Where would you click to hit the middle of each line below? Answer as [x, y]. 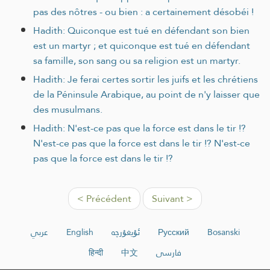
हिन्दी [96, 252]
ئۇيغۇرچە [125, 232]
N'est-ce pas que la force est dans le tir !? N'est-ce [142, 143]
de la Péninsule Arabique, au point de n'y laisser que [146, 94]
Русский [173, 232]
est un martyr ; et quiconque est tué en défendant [142, 45]
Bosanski [223, 232]
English [80, 232]
